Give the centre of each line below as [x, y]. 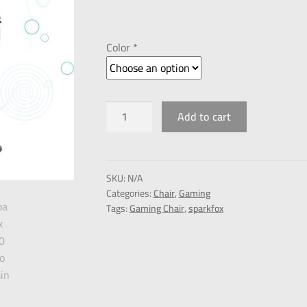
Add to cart [205, 116]
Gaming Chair [157, 209]
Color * [122, 47]
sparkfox [206, 209]
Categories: [130, 194]
